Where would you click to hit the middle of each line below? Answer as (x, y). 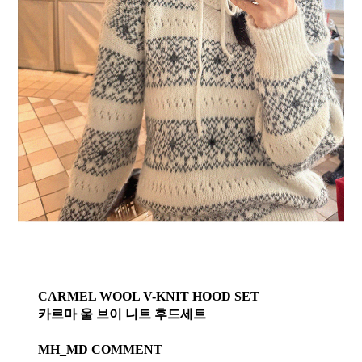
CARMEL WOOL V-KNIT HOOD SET (148, 296)
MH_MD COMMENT (100, 349)
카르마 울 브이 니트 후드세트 (122, 314)
